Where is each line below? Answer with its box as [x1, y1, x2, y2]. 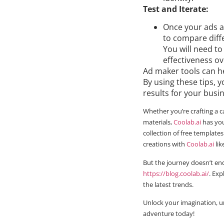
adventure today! [143, 209, 194, 218]
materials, [143, 117, 173, 127]
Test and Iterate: [143, 3, 208, 14]
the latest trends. [143, 179, 193, 189]
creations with [143, 139, 185, 149]
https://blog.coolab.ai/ [143, 168, 209, 178]
